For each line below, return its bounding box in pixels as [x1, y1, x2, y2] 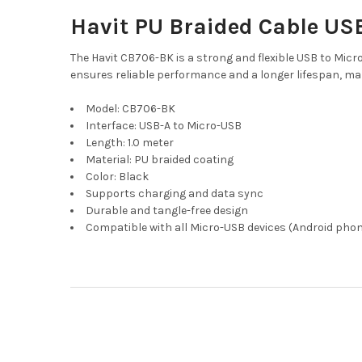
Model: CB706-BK [85, 101, 175, 116]
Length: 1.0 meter [85, 135, 174, 149]
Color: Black [85, 169, 149, 183]
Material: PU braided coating [85, 152, 234, 166]
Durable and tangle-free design [85, 203, 248, 217]
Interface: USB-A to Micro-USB [85, 118, 242, 133]
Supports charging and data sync [85, 186, 263, 200]
